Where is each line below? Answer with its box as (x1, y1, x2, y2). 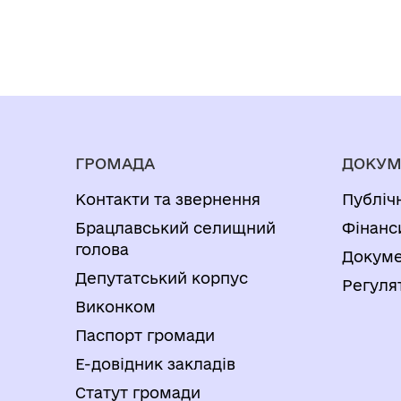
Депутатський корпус (75, 269, 248, 286)
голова (75, 241, 129, 258)
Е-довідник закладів (75, 355, 235, 372)
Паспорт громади (75, 327, 215, 344)
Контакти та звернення (75, 191, 260, 208)
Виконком (75, 298, 156, 315)
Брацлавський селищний (75, 219, 276, 236)
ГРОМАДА (75, 155, 155, 172)
